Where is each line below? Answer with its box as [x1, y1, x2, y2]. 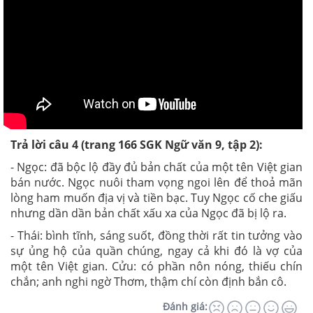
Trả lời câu [10, 136, 72, 152]
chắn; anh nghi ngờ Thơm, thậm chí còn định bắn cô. [10, 273, 286, 289]
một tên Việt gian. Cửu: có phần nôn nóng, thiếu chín [10, 258, 303, 274]
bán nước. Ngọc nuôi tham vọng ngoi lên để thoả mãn [10, 174, 303, 190]
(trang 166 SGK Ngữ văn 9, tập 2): [78, 136, 263, 152]
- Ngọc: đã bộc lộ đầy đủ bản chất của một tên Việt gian [10, 159, 303, 175]
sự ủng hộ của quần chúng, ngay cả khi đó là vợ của [10, 242, 303, 259]
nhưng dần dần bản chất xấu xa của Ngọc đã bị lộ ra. [10, 205, 286, 221]
